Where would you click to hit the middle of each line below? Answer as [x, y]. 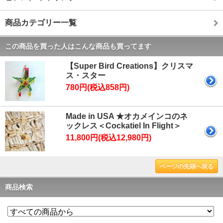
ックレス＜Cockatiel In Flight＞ [123, 126]
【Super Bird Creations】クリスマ [129, 66]
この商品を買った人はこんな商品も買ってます [78, 47]
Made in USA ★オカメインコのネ [127, 116]
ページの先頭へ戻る [187, 167]
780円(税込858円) [98, 88]
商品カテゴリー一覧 [41, 23]
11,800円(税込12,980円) [109, 138]
